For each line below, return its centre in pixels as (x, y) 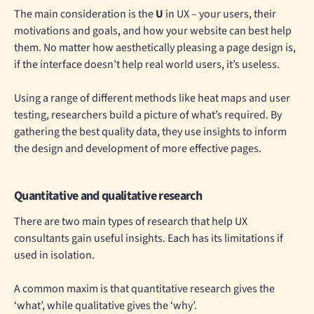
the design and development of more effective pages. (138, 149)
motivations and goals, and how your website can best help (153, 31)
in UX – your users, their (220, 14)
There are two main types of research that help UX (131, 222)
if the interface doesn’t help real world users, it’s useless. (147, 65)
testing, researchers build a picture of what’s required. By (148, 115)
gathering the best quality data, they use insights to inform (150, 132)
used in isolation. (54, 255)
